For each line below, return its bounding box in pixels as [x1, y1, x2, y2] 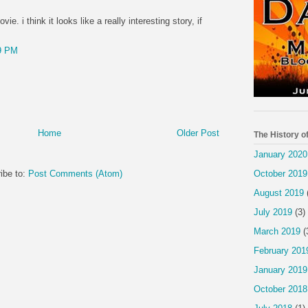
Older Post [177, 127, 219, 138]
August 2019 [254, 187, 304, 198]
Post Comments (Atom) [28, 168, 122, 179]
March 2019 [254, 225, 300, 236]
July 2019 [254, 206, 292, 217]
